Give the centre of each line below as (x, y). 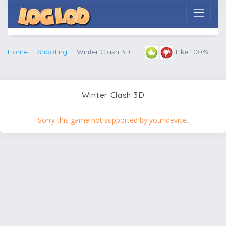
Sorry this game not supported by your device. (113, 120)
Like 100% (192, 52)
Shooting (52, 52)
